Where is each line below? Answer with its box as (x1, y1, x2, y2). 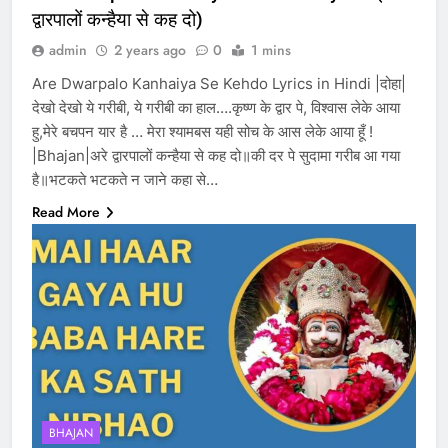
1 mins (251, 39, 291, 60)
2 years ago (114, 39, 186, 60)
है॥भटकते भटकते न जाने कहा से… (32, 169, 218, 189)
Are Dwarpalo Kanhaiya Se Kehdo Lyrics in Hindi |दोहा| (32, 73, 406, 93)
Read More (32, 201, 100, 222)
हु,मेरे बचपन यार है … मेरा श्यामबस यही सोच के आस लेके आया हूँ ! (32, 121, 373, 141)
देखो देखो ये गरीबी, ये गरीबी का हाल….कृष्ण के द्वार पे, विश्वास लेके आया (32, 97, 400, 117)
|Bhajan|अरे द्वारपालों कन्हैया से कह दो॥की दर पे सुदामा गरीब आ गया (32, 145, 400, 165)
